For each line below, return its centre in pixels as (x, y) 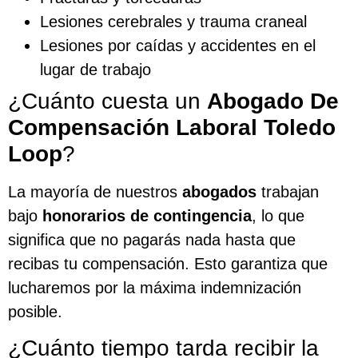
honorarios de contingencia (147, 215)
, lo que (278, 215)
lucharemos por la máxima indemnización (155, 287)
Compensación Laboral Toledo (172, 127)
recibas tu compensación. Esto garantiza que (168, 263)
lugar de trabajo (95, 69)
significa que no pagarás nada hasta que (152, 239)
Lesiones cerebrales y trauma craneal (173, 21)
